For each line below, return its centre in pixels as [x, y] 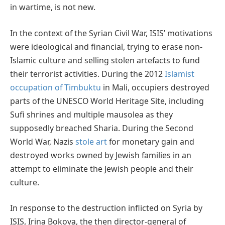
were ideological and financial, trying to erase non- [106, 46]
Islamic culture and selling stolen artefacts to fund [105, 60]
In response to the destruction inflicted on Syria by [106, 208]
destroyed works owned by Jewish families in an [101, 155]
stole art [91, 141]
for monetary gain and [151, 141]
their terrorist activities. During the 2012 [87, 74]
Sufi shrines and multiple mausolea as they [91, 114]
